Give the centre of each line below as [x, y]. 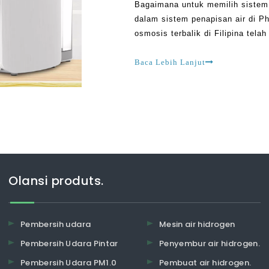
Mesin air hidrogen [197, 224]
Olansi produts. [56, 181]
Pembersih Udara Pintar [69, 243]
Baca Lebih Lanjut [170, 62]
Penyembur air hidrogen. [210, 243]
